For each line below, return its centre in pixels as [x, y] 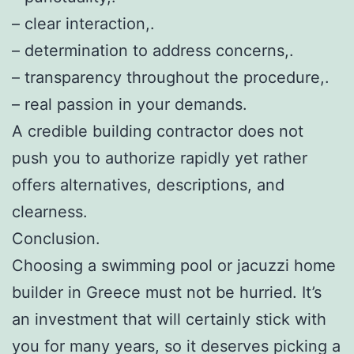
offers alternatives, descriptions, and [148, 185]
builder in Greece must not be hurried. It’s [167, 292]
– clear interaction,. [83, 23]
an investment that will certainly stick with [169, 319]
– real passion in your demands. [130, 104]
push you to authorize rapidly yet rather [160, 158]
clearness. [50, 211]
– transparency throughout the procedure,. [171, 77]
